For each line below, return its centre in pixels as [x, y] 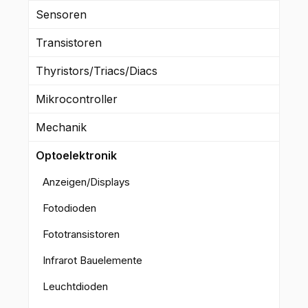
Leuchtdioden [75, 286]
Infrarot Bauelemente [92, 260]
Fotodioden [69, 208]
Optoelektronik [76, 155]
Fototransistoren [81, 234]
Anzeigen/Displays [86, 181]
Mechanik [61, 127]
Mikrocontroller [77, 99]
